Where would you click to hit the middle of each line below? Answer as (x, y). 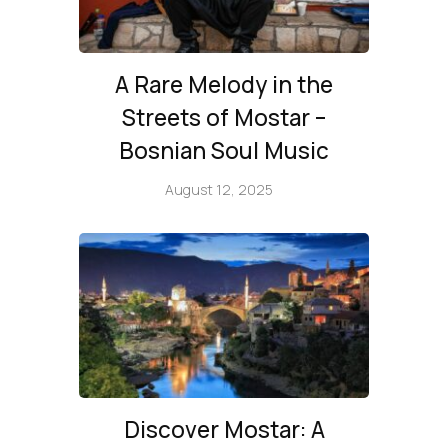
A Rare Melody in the (224, 85)
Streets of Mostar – (224, 118)
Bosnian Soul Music (224, 151)
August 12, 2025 (219, 189)
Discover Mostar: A (224, 429)
